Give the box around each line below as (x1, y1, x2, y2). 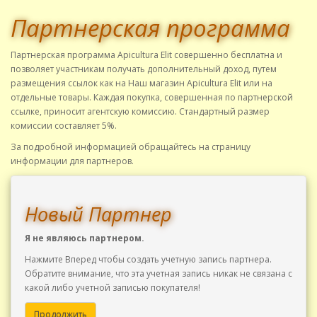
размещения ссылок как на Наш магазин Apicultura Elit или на (11, 77, 272, 89)
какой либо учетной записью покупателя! (25, 282, 200, 294)
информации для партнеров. (11, 155, 134, 167)
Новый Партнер (25, 201, 172, 227)
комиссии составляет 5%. (11, 120, 117, 132)
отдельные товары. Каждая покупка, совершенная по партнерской (11, 91, 293, 103)
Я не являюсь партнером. (25, 232, 144, 244)
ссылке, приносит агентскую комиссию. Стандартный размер (11, 105, 270, 117)
